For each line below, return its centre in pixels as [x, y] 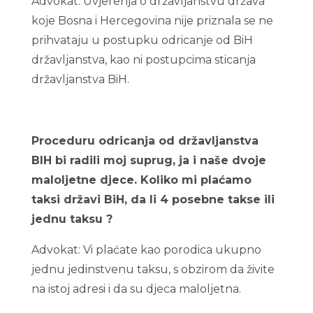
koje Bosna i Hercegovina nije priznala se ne [152, 21]
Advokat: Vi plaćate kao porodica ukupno [146, 250]
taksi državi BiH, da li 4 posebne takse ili [153, 199]
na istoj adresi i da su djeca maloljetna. [136, 289]
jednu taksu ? [72, 219]
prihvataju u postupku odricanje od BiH [142, 40]
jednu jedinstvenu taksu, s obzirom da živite [153, 269]
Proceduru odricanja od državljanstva [145, 141]
